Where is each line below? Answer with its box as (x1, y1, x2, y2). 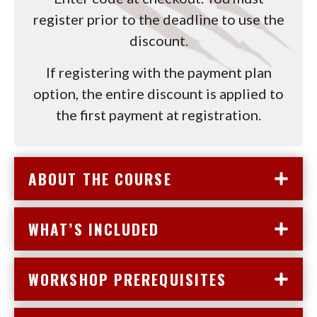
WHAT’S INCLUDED (28, 218, 160, 241)
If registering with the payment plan (45, 64, 272, 81)
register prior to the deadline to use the (33, 11, 284, 28)
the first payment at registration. (56, 106, 261, 124)
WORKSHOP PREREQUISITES (28, 268, 227, 291)
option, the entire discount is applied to (33, 85, 284, 103)
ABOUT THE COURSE (28, 168, 172, 190)
